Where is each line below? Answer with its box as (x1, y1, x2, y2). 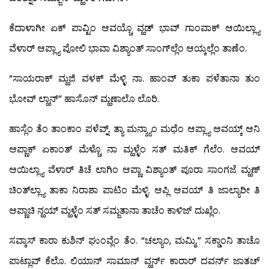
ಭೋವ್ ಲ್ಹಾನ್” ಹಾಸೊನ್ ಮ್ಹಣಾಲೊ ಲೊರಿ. (9, 91, 159, 106)
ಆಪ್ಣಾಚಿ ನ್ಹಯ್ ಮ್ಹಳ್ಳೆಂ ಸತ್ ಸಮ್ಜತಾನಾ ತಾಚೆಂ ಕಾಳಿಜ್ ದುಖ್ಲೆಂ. (9, 203, 220, 217)
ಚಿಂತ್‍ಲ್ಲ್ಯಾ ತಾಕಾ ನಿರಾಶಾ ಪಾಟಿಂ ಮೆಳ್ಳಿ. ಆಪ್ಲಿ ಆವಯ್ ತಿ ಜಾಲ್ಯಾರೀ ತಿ (9, 183, 260, 197)
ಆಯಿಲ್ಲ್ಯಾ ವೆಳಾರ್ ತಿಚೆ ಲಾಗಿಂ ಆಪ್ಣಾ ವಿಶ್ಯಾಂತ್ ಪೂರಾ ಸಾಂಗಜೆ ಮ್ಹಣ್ (9, 162, 260, 177)
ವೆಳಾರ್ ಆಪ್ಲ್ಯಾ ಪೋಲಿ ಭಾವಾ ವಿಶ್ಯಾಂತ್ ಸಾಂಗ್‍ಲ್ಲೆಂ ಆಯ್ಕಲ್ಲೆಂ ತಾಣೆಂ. (9, 41, 247, 55)
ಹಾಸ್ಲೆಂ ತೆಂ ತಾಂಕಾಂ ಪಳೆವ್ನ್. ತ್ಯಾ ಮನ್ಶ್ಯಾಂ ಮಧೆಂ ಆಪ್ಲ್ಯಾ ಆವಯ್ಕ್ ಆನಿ (9, 121, 260, 136)
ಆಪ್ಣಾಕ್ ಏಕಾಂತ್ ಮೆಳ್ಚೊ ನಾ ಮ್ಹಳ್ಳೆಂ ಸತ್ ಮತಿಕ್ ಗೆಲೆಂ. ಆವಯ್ (9, 142, 260, 156)
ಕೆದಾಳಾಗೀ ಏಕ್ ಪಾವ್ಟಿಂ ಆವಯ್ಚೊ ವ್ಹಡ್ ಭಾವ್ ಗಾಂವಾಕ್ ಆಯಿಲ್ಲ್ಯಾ (9, 20, 260, 35)
